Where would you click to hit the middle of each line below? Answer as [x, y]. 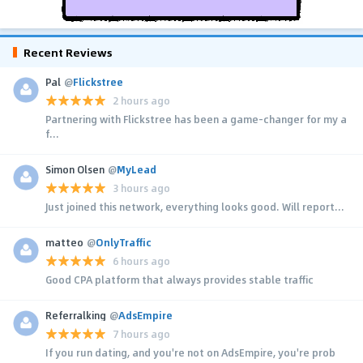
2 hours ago [141, 101]
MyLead [137, 169]
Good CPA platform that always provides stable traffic [179, 279]
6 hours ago [141, 261]
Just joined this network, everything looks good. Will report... [195, 206]
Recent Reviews [68, 52]
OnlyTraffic [124, 242]
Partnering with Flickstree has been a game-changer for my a [196, 119]
